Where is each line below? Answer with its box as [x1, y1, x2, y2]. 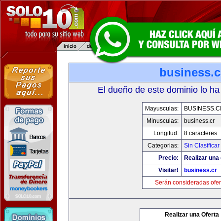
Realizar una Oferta [165, 211, 219, 218]
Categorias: [147, 142, 179, 149]
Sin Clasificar [184, 142, 220, 149]
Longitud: [153, 130, 179, 137]
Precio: [158, 154, 179, 161]
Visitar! [158, 167, 179, 174]
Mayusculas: [145, 105, 179, 112]
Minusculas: [146, 117, 179, 124]
